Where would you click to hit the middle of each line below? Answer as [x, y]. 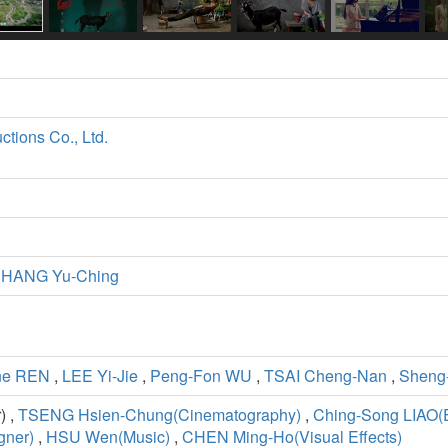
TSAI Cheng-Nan [325, 376]
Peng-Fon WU [201, 376]
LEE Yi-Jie [100, 376]
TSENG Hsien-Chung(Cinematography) [159, 415]
